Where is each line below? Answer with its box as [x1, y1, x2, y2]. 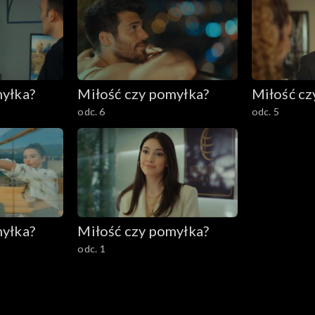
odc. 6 [77, 105, 105, 117]
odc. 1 [77, 243, 105, 255]
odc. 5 [251, 105, 279, 117]
